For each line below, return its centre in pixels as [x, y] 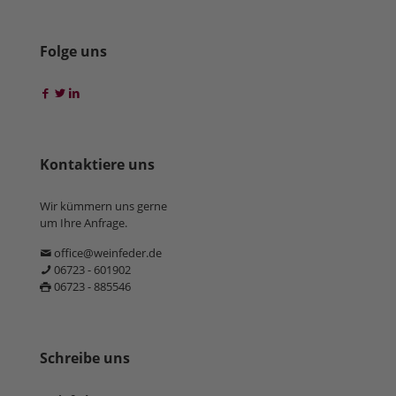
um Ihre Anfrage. [84, 223]
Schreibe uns [85, 358]
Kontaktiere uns [97, 165]
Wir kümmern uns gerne [103, 206]
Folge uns [73, 52]
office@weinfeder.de [107, 253]
